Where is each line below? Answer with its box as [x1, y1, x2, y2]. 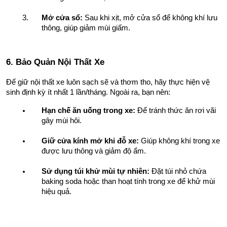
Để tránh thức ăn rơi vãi [135, 106, 216, 115]
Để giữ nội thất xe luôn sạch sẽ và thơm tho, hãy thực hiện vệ [6, 78, 210, 86]
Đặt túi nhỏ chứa [149, 167, 206, 175]
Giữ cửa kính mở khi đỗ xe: [42, 136, 139, 145]
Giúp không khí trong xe [139, 136, 220, 145]
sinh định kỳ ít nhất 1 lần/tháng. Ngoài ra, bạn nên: [6, 88, 170, 96]
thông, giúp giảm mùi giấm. [42, 24, 130, 32]
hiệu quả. [42, 187, 71, 196]
